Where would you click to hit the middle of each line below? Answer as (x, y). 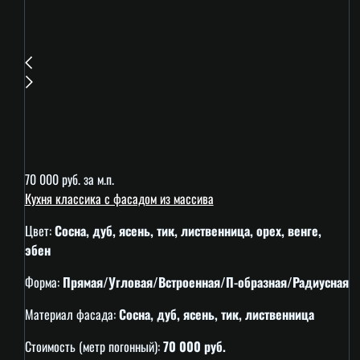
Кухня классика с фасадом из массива (119, 199)
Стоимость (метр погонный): (94, 347)
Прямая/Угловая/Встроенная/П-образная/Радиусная (205, 282)
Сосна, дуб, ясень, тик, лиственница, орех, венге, (188, 231)
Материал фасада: (72, 315)
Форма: (43, 282)
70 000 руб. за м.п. (69, 180)
